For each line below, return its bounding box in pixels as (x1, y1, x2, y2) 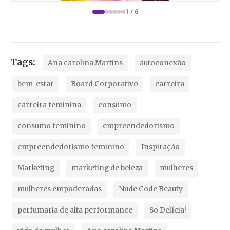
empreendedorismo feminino (17, 143, 124, 152)
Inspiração (141, 143, 180, 152)
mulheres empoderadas (17, 185, 102, 194)
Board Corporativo (71, 80, 138, 89)
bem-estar (17, 80, 54, 89)
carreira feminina (17, 101, 81, 110)
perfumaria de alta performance (17, 206, 132, 215)
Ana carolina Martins (48, 59, 123, 68)
